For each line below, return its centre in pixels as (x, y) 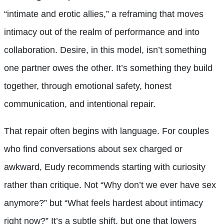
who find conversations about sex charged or (93, 149)
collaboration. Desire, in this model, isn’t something (105, 50)
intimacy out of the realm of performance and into (102, 32)
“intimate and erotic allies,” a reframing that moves (104, 14)
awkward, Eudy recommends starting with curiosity (105, 167)
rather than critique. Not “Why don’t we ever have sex (110, 185)
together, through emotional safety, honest (88, 86)
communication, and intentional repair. (80, 104)
